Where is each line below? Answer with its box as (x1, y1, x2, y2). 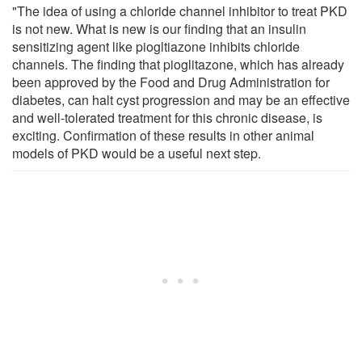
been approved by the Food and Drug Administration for (12, 72, 330, 91)
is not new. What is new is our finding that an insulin (12, 19, 306, 38)
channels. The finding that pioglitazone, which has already (12, 54, 344, 74)
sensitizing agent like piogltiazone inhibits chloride (12, 36, 300, 56)
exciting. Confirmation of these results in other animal (12, 125, 314, 145)
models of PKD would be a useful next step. (12, 143, 261, 162)
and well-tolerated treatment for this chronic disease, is (12, 107, 322, 127)
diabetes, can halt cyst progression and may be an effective (12, 90, 350, 109)
